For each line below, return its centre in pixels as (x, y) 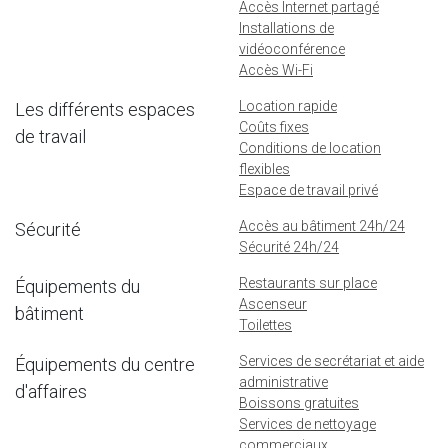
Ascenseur (273, 303)
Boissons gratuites (299, 402)
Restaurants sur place (308, 282)
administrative (283, 381)
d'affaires (51, 391)
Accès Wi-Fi (276, 69)
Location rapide (288, 105)
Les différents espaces (105, 109)
